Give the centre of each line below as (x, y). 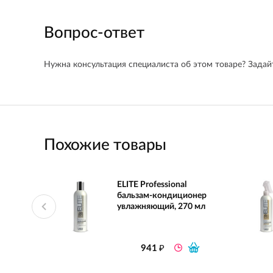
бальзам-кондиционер (162, 196)
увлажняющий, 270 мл (161, 207)
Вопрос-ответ (94, 33)
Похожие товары (105, 145)
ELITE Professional (152, 185)
